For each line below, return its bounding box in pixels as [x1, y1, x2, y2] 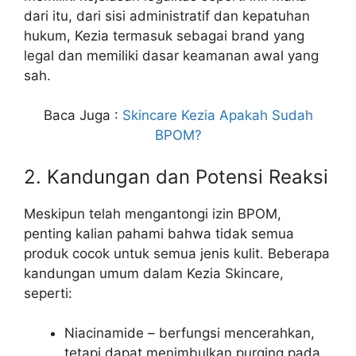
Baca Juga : [43, 107, 122, 124]
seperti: [24, 284, 72, 301]
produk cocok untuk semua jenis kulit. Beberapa [24, 245, 330, 261]
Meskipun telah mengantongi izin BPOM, [24, 205, 281, 222]
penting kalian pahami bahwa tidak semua [24, 225, 294, 242]
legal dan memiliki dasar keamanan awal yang [24, 47, 319, 64]
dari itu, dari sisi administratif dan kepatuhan [24, 7, 310, 24]
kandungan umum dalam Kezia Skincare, [24, 265, 284, 281]
